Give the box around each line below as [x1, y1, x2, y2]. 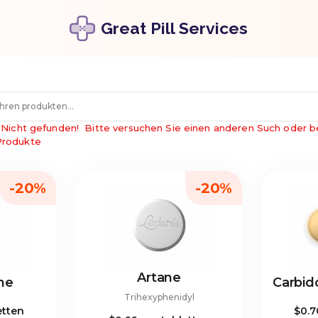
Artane [137, 270, 181, 285]
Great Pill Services [101, 18, 248, 38]
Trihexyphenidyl [124, 292, 194, 302]
